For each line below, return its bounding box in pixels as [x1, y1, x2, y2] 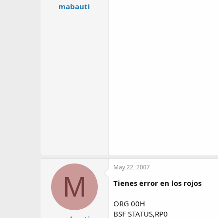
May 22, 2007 [113, 163, 150, 171]
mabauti [58, 1, 90, 11]
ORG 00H [113, 199, 145, 208]
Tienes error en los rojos [113, 178, 201, 188]
